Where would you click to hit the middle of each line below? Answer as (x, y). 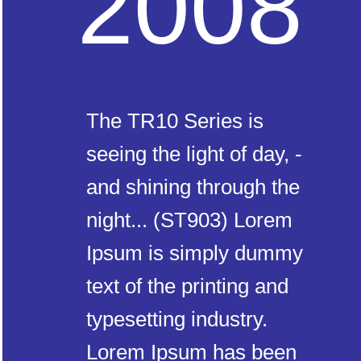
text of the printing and (187, 286)
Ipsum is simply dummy (195, 253)
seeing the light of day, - (194, 154)
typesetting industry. (177, 319)
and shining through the (193, 187)
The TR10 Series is (175, 121)
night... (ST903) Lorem (189, 220)
